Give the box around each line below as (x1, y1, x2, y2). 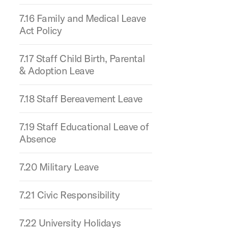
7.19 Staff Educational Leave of (19, 120, 149, 133)
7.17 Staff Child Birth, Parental (19, 52, 145, 65)
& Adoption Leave (19, 64, 94, 77)
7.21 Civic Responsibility (19, 188, 120, 201)
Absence (19, 132, 56, 145)
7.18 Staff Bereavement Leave (19, 92, 142, 105)
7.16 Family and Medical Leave (19, 12, 146, 24)
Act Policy (19, 24, 62, 37)
